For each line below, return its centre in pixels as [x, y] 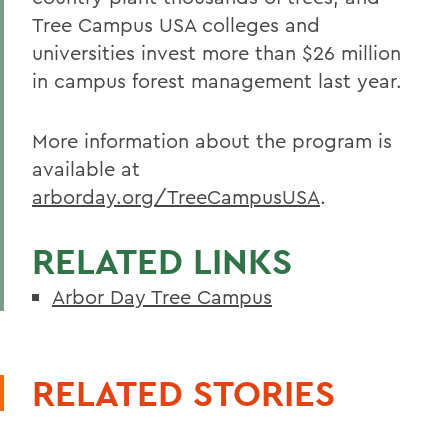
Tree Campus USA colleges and [176, 24]
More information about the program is [212, 140]
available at [86, 168]
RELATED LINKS [162, 261]
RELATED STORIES [183, 393]
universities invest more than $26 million [216, 52]
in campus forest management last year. [217, 80]
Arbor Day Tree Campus [162, 296]
